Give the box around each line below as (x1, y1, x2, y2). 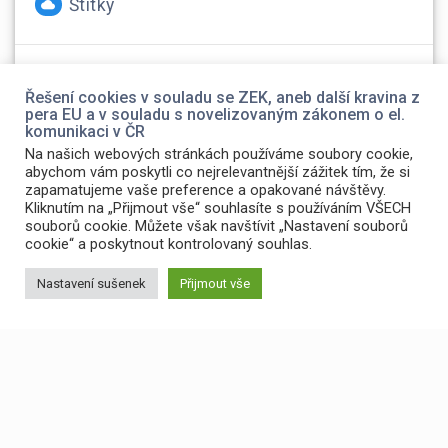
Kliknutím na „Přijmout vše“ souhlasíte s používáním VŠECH (25, 199, 411, 217)
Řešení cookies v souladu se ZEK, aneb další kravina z (25, 88, 420, 107)
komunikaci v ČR (25, 122, 145, 141)
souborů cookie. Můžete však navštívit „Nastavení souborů (25, 217, 408, 235)
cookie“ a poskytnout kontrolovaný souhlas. (25, 235, 312, 253)
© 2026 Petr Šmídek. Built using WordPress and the (29, 392, 357, 408)
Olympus (135, 79, 178, 93)
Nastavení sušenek (37, 276, 146, 291)
